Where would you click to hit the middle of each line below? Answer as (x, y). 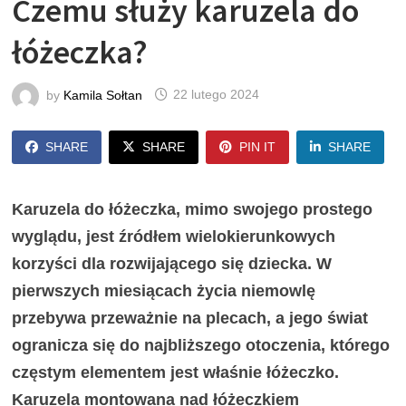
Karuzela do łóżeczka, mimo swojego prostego (193, 209)
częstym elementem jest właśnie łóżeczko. (176, 372)
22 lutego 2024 (217, 95)
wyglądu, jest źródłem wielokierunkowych (174, 236)
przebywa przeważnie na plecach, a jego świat (190, 318)
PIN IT (258, 146)
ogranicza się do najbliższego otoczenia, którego (201, 345)
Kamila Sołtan (103, 95)
